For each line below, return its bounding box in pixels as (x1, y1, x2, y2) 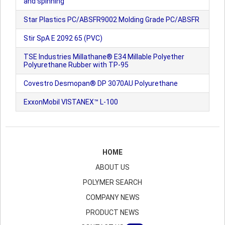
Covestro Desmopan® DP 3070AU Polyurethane (24, 79, 178, 87)
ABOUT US (95, 163, 130, 171)
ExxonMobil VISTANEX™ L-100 (24, 98, 118, 106)
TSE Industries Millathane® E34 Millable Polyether (24, 53, 184, 61)
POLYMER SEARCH (83, 178, 142, 186)
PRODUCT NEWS (86, 208, 139, 216)
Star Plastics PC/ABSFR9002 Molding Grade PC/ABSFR (24, 16, 199, 24)
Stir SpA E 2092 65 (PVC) (24, 34, 102, 42)
